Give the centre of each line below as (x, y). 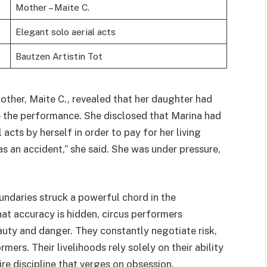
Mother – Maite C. (52, 7)
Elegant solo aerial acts (65, 32)
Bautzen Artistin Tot (59, 56)
